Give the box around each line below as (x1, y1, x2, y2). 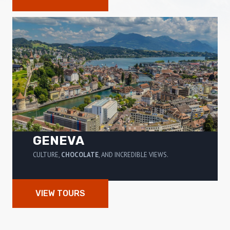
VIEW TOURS (35, 188, 85, 199)
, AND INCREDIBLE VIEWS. (99, 150, 168, 160)
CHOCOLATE (61, 150, 99, 160)
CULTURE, (33, 150, 61, 160)
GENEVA (33, 133, 84, 148)
